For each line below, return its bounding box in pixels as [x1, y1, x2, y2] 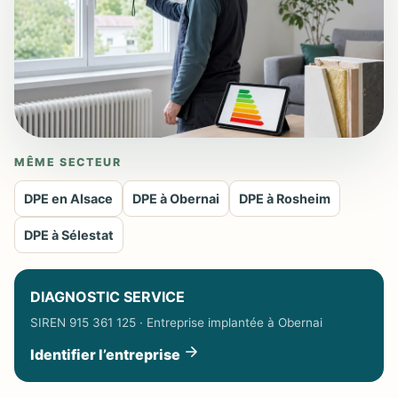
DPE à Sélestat [24, 227, 114, 243]
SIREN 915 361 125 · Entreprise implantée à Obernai [30, 315, 322, 330]
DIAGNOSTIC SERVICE [30, 288, 185, 306]
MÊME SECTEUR [14, 155, 122, 169]
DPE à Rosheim [239, 191, 330, 206]
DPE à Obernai [132, 191, 219, 206]
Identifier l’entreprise [30, 346, 183, 363]
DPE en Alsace [24, 191, 113, 206]
